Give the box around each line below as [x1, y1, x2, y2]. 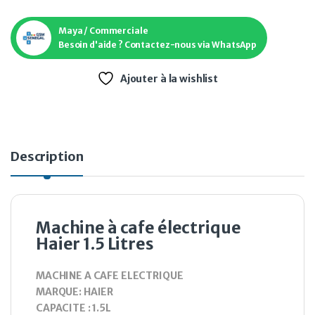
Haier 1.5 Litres [36, 233, 153, 255]
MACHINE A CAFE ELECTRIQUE [36, 269, 184, 283]
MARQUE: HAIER [36, 285, 114, 299]
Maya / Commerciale [58, 25, 148, 37]
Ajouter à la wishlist [120, 72, 218, 86]
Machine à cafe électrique [36, 217, 241, 238]
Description [11, 148, 84, 165]
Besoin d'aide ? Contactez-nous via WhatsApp [58, 39, 257, 51]
